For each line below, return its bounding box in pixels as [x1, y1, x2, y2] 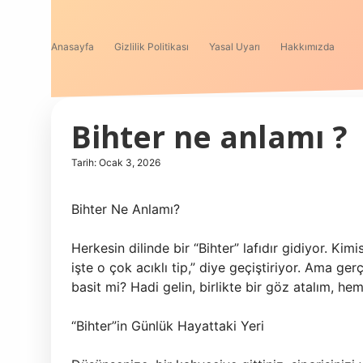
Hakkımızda [280, 41, 335, 53]
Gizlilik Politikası [114, 41, 189, 53]
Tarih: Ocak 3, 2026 [71, 156, 160, 169]
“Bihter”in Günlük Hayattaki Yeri [71, 318, 264, 334]
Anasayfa [51, 41, 94, 53]
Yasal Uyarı [209, 41, 260, 53]
